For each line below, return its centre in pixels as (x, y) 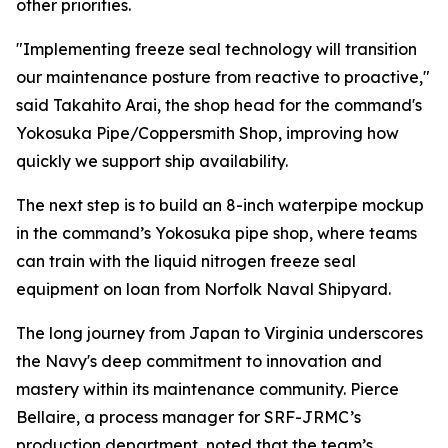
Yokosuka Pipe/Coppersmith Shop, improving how (207, 133)
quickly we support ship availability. (152, 161)
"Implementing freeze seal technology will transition (216, 49)
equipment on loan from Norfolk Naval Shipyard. (203, 289)
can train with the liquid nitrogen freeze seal (186, 261)
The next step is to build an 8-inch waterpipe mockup (220, 205)
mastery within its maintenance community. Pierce (207, 389)
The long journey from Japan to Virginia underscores (219, 333)
